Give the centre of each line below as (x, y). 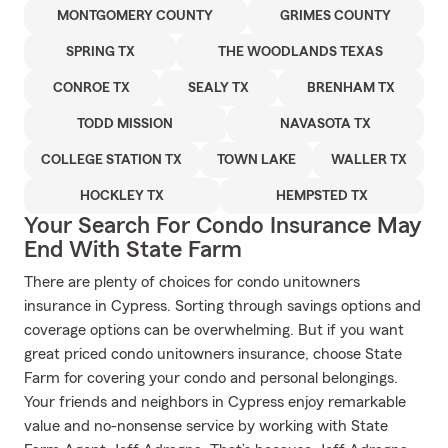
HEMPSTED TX (322, 196)
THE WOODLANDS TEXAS (300, 52)
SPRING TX (100, 52)
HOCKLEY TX (122, 196)
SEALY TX (218, 88)
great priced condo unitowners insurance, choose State (213, 354)
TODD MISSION (125, 124)
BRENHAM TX (351, 88)
